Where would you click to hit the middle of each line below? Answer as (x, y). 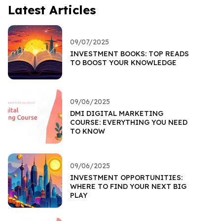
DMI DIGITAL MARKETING (117, 113)
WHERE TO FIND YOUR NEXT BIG (128, 186)
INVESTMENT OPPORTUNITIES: (126, 177)
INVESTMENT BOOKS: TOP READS (129, 54)
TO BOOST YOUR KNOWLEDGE (123, 62)
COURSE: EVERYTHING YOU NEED (129, 122)
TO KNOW (88, 131)
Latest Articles (52, 10)
